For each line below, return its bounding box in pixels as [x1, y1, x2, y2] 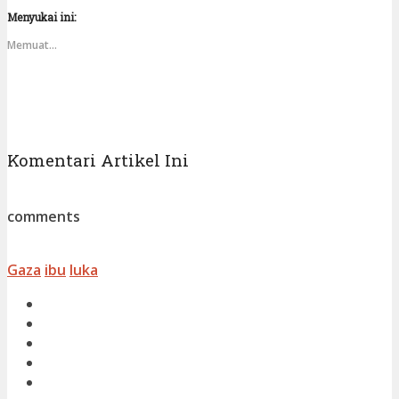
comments [7, 207, 80, 227]
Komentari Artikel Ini [7, 148, 189, 171]
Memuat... [7, 37, 57, 53]
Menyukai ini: [7, 9, 76, 24]
